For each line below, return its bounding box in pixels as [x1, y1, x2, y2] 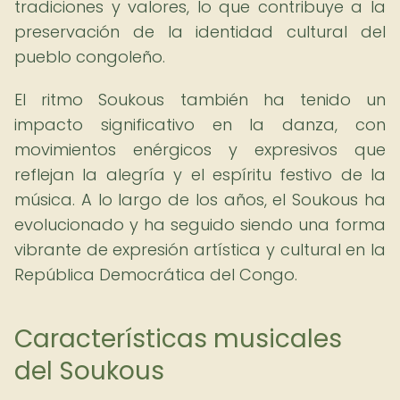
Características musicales [14, 321, 342, 356]
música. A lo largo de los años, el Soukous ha [14, 188, 386, 211]
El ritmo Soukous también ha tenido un [14, 88, 386, 111]
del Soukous [14, 354, 164, 388]
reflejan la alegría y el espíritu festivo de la [14, 163, 386, 186]
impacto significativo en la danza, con [14, 113, 386, 136]
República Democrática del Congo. [14, 263, 297, 286]
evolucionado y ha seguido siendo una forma [14, 213, 386, 236]
